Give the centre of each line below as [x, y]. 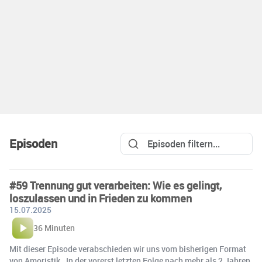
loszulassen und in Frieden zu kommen [101, 199]
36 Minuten [54, 228]
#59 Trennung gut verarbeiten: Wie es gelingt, [116, 186]
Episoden [33, 144]
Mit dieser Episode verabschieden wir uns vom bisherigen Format [128, 249]
